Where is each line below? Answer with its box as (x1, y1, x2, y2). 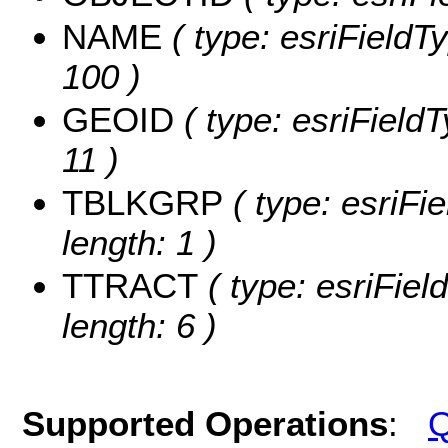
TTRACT (62, 266, 198, 306)
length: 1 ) (62, 223, 217, 263)
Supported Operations (22, 403, 388, 443)
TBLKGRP (62, 183, 223, 223)
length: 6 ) (62, 306, 217, 346)
